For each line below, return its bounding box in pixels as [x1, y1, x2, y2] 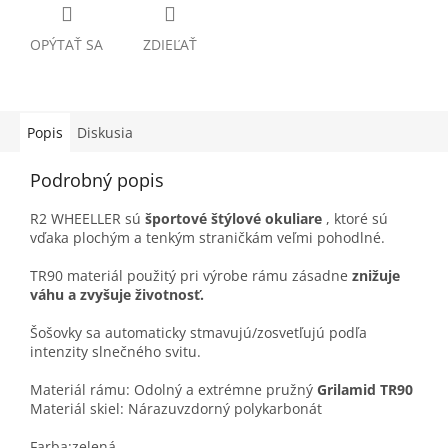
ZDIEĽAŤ [143, 35, 197, 55]
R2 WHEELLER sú [30, 209, 145, 229]
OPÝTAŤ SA [30, 35, 103, 55]
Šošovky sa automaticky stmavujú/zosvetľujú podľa [30, 323, 367, 343]
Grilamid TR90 [317, 380, 413, 400]
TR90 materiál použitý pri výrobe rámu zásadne [30, 266, 352, 286]
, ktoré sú [322, 209, 388, 229]
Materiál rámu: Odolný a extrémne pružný [30, 380, 317, 400]
